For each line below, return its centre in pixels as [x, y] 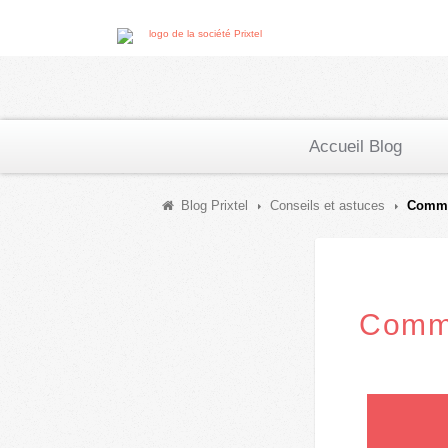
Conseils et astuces [327, 205]
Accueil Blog [355, 146]
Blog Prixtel [214, 205]
